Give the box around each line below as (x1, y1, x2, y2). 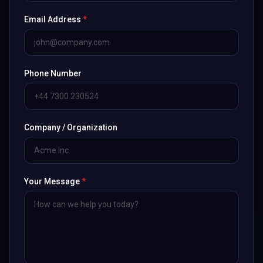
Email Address (24, 15, 83, 24)
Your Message (24, 177, 82, 186)
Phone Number (24, 69, 82, 78)
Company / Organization (24, 123, 117, 132)
